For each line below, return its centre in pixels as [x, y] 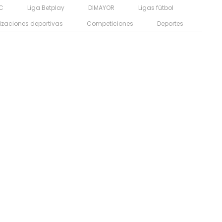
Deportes [170, 23]
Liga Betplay [46, 7]
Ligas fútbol [156, 7]
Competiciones [110, 23]
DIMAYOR [101, 7]
